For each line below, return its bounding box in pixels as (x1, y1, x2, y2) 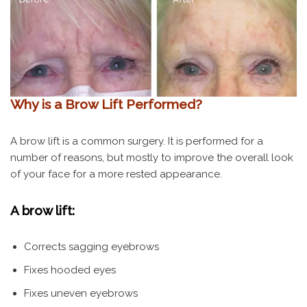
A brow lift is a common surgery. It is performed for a (10, 134, 263, 147)
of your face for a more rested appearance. (10, 167, 222, 180)
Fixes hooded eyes (24, 263, 116, 276)
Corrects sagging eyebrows (24, 240, 159, 253)
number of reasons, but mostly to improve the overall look (10, 151, 293, 164)
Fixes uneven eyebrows (24, 286, 138, 299)
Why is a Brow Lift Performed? (10, 96, 202, 112)
